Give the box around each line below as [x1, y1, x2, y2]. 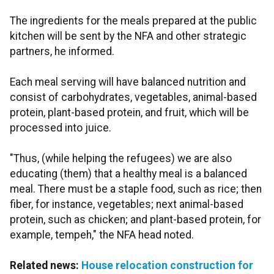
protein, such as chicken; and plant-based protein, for [10, 213, 261, 226]
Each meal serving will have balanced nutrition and [10, 76, 246, 89]
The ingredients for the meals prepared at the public [10, 15, 257, 28]
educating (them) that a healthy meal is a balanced [10, 168, 247, 180]
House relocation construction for [81, 259, 253, 272]
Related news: [10, 259, 81, 272]
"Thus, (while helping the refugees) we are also [10, 152, 232, 165]
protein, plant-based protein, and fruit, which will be [10, 106, 249, 119]
